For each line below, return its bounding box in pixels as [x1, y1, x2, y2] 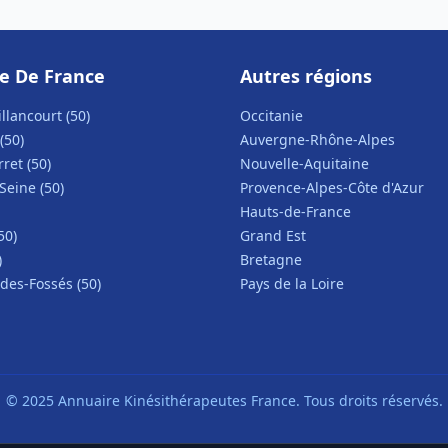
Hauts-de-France [240, 202, 351, 221]
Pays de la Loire [240, 274, 344, 293]
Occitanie [240, 106, 303, 125]
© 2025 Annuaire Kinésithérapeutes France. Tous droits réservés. [5, 391, 443, 410]
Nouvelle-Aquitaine [240, 154, 369, 173]
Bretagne [240, 250, 302, 269]
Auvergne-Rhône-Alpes [240, 130, 395, 149]
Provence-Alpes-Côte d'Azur [240, 178, 424, 197]
